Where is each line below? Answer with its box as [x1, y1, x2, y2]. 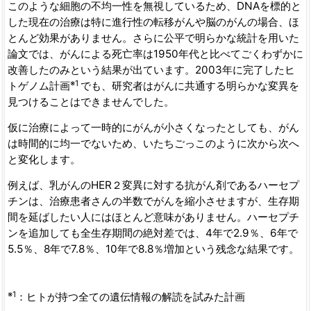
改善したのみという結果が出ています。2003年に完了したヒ [7, 63, 295, 77]
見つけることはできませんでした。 [7, 95, 174, 109]
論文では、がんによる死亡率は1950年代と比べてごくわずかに [7, 47, 303, 61]
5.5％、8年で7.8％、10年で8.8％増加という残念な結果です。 [7, 242, 299, 256]
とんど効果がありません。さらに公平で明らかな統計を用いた [7, 31, 299, 45]
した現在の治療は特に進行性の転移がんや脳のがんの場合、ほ [7, 15, 299, 29]
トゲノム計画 [7, 79, 70, 93]
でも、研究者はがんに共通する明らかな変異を [80, 79, 299, 93]
